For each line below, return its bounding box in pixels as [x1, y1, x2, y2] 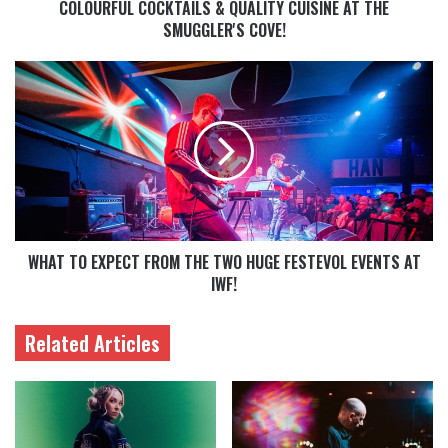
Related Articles [25, 327, 160, 358]
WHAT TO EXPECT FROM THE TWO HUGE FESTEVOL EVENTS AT [27, 249, 421, 274]
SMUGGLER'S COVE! [162, 17, 286, 42]
